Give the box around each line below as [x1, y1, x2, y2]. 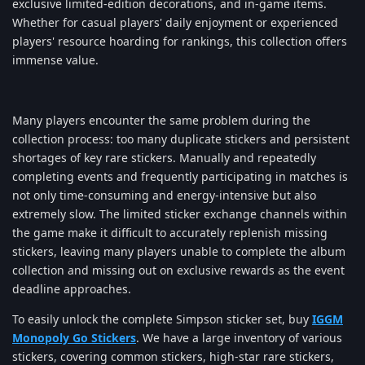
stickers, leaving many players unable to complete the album [12, 243, 345, 259]
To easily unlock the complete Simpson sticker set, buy [12, 310, 312, 327]
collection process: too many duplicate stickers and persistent [12, 130, 350, 147]
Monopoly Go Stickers [12, 329, 136, 345]
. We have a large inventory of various [136, 329, 342, 345]
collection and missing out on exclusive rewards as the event [12, 262, 345, 278]
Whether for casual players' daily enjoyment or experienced [12, 14, 338, 30]
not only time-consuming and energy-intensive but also [12, 187, 316, 203]
